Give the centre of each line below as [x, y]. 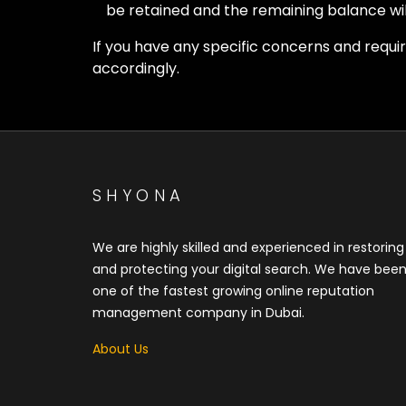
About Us [121, 349]
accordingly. [136, 68]
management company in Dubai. [198, 313]
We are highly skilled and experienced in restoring [248, 247]
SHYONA [139, 195]
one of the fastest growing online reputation [233, 291]
